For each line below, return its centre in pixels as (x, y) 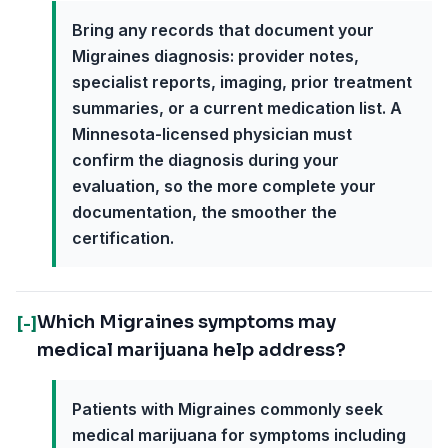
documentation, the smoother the (204, 212)
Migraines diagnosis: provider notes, (215, 56)
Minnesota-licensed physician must (212, 134)
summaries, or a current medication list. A (237, 108)
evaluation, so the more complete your (224, 186)
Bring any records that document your (223, 30)
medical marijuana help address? (191, 350)
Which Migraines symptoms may (186, 322)
